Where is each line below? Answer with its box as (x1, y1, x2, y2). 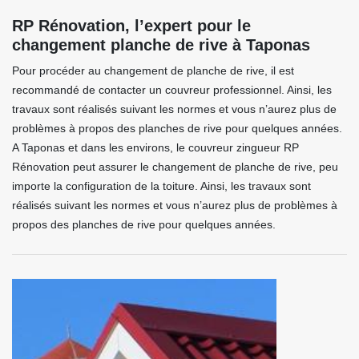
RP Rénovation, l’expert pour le (12, 17, 251, 34)
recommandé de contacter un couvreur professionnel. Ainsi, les (12, 83, 332, 96)
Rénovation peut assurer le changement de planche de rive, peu (12, 160, 338, 173)
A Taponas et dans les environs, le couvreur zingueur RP (12, 141, 299, 154)
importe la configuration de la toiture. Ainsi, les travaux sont (12, 179, 311, 192)
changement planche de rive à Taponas (12, 36, 310, 54)
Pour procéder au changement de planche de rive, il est (12, 64, 294, 77)
